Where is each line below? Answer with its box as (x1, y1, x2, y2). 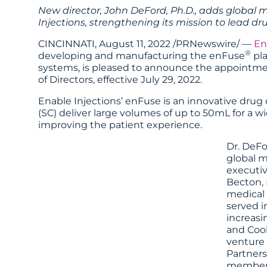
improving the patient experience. (38, 119, 202, 131)
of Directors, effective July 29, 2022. (38, 74, 202, 85)
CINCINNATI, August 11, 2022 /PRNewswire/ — (38, 38, 254, 49)
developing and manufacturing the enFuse (38, 50, 245, 61)
